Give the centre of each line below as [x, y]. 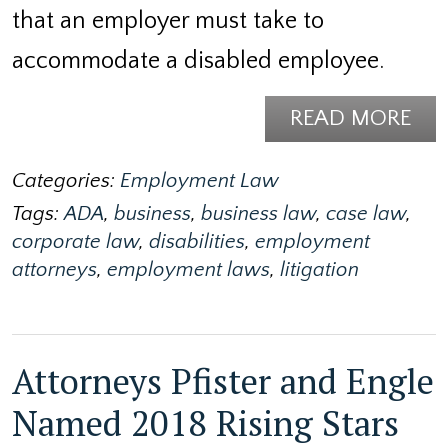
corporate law [75, 241]
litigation [319, 269]
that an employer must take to [168, 20]
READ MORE [350, 118]
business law [258, 213]
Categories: [66, 180]
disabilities [197, 241]
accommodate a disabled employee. [198, 60]
